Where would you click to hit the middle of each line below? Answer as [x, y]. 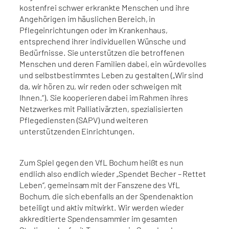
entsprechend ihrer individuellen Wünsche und [103, 41]
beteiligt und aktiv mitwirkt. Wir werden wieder [102, 207]
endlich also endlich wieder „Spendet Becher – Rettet [113, 173]
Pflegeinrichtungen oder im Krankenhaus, [94, 30]
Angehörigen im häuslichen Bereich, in [88, 19]
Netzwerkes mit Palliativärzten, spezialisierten [101, 109]
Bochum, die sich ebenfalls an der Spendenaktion [107, 196]
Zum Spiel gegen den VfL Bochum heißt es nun [101, 162]
